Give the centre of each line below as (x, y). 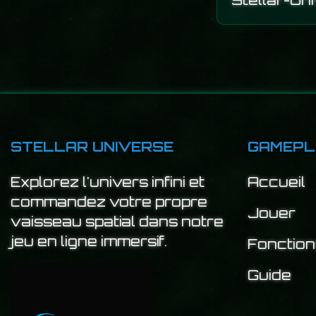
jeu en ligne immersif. (89, 242)
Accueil (276, 182)
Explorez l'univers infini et (108, 182)
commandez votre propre (109, 202)
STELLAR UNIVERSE (92, 147)
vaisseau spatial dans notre (117, 222)
